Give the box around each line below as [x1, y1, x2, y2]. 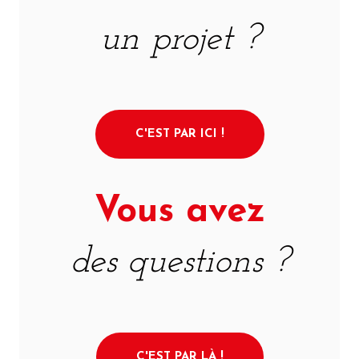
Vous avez [94, 194, 265, 231]
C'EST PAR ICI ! [135, 128, 224, 141]
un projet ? [99, 22, 260, 58]
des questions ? [70, 244, 289, 281]
